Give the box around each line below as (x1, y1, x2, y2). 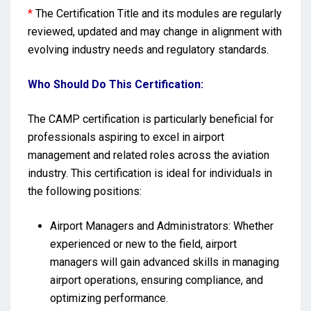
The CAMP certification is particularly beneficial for (28, 112, 274, 126)
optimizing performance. (50, 291, 168, 305)
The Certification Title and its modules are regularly (33, 6, 282, 20)
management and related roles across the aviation (28, 148, 269, 162)
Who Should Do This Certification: (28, 77, 203, 91)
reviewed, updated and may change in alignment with (28, 24, 282, 38)
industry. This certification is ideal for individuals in (28, 166, 272, 180)
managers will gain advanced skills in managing (50, 255, 279, 269)
